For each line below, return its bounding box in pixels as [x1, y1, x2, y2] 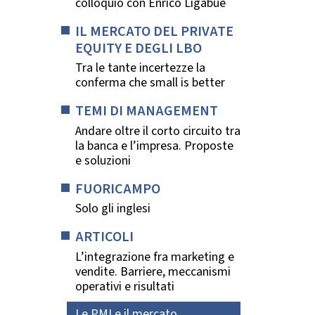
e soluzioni [75, 151, 131, 169]
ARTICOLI [75, 226, 134, 247]
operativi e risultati [75, 278, 174, 296]
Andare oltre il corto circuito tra [75, 122, 240, 140]
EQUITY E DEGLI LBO [75, 37, 202, 58]
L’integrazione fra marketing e [75, 248, 234, 266]
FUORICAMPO [75, 178, 160, 199]
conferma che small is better [75, 74, 225, 92]
